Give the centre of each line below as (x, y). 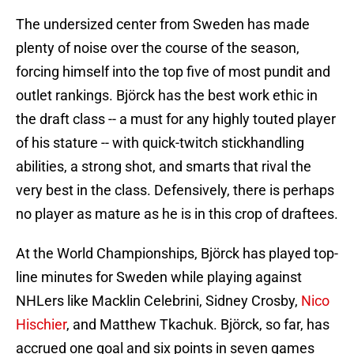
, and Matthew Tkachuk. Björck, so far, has (198, 325)
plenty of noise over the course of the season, (158, 48)
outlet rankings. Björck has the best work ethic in (167, 96)
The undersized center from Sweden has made (163, 24)
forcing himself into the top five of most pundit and (173, 72)
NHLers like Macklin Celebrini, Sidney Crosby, (158, 301)
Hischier (41, 325)
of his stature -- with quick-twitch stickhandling (160, 143)
